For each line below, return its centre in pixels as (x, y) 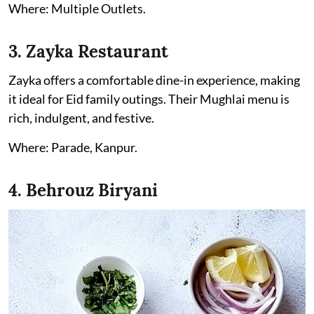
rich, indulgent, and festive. (81, 118)
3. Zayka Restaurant (88, 52)
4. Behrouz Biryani (83, 190)
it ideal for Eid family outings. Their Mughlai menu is (149, 99)
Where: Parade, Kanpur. (73, 147)
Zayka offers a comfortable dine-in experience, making (154, 80)
